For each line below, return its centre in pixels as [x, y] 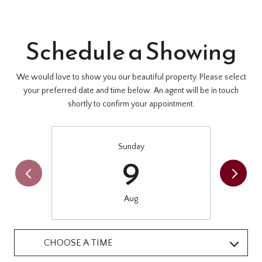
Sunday [131, 147]
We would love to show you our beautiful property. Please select [131, 77]
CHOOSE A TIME [79, 243]
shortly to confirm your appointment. [131, 104]
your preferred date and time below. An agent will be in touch [131, 90]
